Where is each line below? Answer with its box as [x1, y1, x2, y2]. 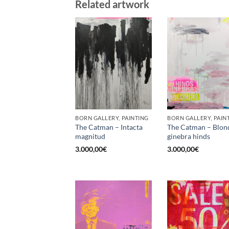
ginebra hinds [167, 132, 210, 141]
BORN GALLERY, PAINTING [75, 114, 149, 122]
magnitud [75, 132, 105, 141]
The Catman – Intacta [75, 123, 143, 132]
